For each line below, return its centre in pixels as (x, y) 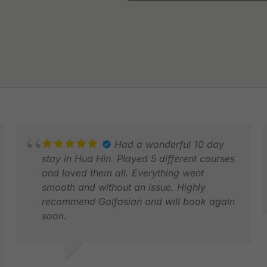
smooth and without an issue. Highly (123, 187)
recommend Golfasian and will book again (138, 201)
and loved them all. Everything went (122, 173)
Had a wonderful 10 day (169, 144)
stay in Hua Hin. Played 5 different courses (138, 158)
